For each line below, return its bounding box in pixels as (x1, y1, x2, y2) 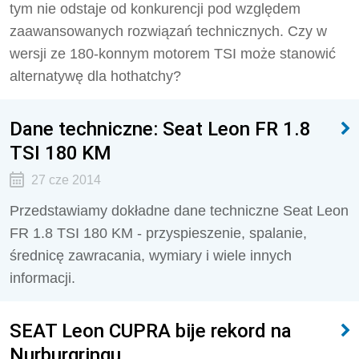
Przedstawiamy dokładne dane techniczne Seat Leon (10, 203, 349, 219)
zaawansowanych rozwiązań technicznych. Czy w (10, 23, 327, 39)
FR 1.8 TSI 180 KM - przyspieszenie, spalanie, (10, 225, 307, 241)
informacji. (10, 270, 75, 286)
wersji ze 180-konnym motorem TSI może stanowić (10, 46, 336, 62)
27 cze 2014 (30, 173, 101, 187)
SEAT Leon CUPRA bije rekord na (10, 319, 292, 342)
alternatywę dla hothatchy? (10, 68, 181, 84)
